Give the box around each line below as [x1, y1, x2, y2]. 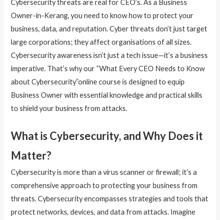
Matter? [11, 149, 52, 163]
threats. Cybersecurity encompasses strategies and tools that [11, 194, 209, 203]
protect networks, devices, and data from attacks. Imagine [11, 208, 196, 217]
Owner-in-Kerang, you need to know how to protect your [11, 11, 194, 20]
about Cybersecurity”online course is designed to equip [11, 77, 185, 86]
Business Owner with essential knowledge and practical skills [11, 90, 203, 99]
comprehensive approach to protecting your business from [11, 181, 198, 190]
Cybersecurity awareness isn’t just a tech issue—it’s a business [11, 51, 208, 59]
